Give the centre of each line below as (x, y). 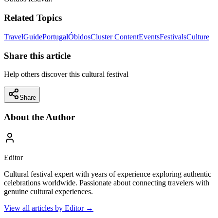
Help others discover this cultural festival (66, 74)
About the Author (39, 117)
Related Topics (33, 18)
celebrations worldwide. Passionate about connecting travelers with (107, 182)
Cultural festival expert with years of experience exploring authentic (108, 174)
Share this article (37, 55)
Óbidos (79, 36)
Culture (198, 36)
